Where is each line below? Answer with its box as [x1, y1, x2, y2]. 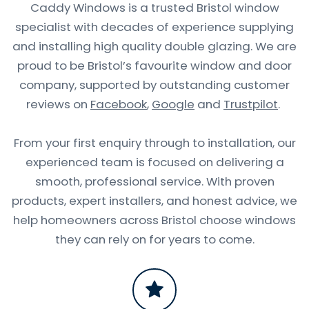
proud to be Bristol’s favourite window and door [17, 57, 292, 74]
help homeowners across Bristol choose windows [13, 211, 296, 228]
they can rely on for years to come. [54, 230, 255, 248]
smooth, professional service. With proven [34, 172, 275, 190]
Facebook [90, 95, 147, 112]
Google [152, 95, 195, 112]
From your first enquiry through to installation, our [13, 134, 296, 151]
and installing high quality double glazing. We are [12, 37, 297, 54]
